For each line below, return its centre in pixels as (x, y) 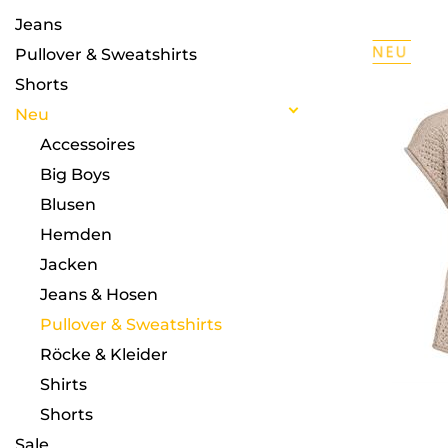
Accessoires (87, 144)
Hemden (76, 234)
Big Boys (75, 174)
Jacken (69, 264)
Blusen (68, 204)
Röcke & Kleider (104, 354)
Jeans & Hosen (99, 294)
